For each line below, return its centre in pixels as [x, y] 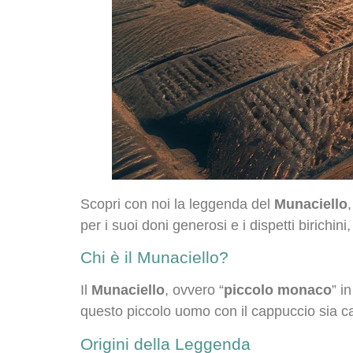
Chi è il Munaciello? [154, 258]
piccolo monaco [278, 290]
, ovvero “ [194, 290]
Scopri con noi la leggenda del [177, 204]
